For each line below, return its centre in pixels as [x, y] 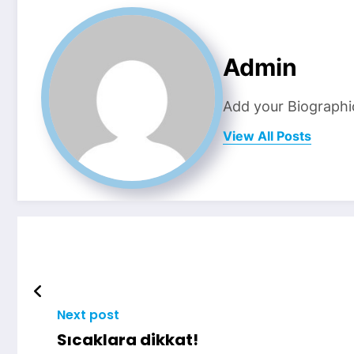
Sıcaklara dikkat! [128, 339]
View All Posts [267, 136]
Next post [88, 314]
